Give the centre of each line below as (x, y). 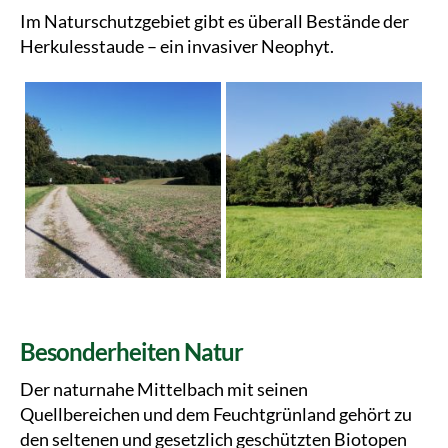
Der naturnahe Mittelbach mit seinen (164, 389)
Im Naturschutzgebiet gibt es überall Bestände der (214, 21)
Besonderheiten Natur (132, 351)
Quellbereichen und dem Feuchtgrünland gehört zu (216, 414)
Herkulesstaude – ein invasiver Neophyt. (177, 46)
